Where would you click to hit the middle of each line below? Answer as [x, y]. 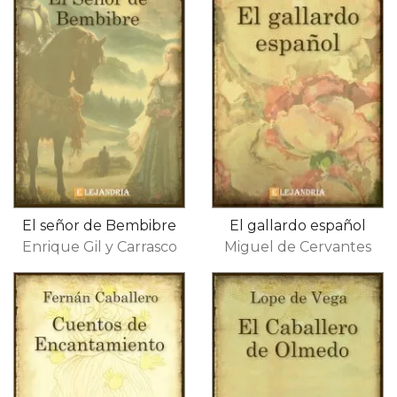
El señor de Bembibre [99, 225]
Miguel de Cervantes [298, 246]
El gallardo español [298, 225]
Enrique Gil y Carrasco [99, 246]
